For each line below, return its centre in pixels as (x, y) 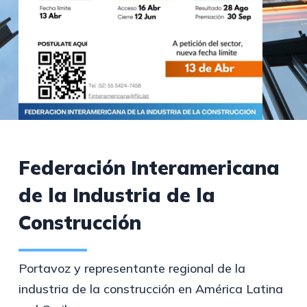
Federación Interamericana (149, 167)
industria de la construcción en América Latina (150, 289)
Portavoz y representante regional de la (132, 269)
